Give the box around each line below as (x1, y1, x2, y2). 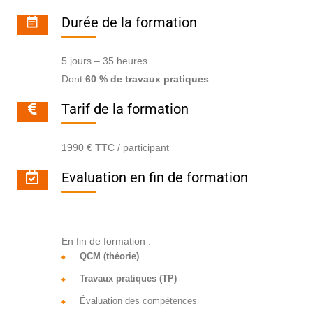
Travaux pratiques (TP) (79, 273, 177, 284)
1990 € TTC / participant (61, 142, 169, 154)
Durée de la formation (61, 14, 197, 31)
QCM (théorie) (79, 251, 139, 262)
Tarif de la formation (61, 101, 189, 118)
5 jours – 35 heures (61, 55, 147, 67)
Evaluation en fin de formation (61, 169, 248, 187)
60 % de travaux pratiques (85, 73, 209, 85)
